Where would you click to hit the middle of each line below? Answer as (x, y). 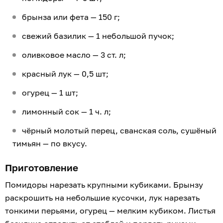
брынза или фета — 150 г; (71, 17)
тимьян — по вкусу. (51, 144)
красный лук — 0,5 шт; (66, 74)
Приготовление (42, 168)
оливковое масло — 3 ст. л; (75, 55)
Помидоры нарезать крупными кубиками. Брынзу (104, 185)
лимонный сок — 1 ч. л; (67, 112)
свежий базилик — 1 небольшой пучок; (98, 36)
